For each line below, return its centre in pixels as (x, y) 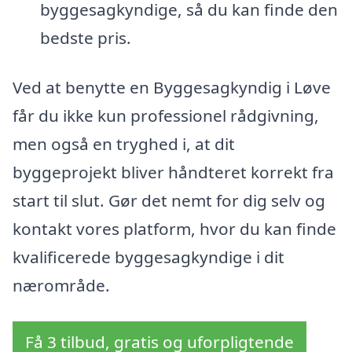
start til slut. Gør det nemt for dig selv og (169, 201)
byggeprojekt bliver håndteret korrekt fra (173, 172)
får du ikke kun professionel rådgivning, (166, 116)
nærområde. (61, 286)
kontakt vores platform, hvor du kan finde (174, 229)
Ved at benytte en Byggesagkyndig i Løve (172, 88)
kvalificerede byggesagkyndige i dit (148, 257)
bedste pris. (85, 37)
